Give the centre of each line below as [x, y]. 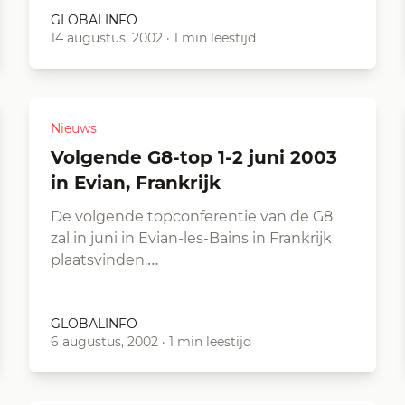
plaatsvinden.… [105, 260]
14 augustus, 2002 [107, 38]
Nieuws [74, 128]
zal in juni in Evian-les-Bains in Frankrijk [191, 238]
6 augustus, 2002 [104, 342]
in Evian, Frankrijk [136, 183]
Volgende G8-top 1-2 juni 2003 [57, 157]
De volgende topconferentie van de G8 [192, 217]
